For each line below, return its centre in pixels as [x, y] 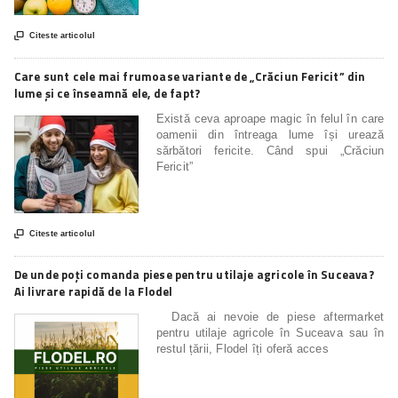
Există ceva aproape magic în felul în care [270, 118]
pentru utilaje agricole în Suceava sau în [270, 332]
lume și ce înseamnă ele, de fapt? [107, 93]
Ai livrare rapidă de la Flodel [93, 291]
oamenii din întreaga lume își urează [270, 134]
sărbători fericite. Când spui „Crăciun [270, 150]
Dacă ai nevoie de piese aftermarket [270, 316]
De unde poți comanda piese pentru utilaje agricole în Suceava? [194, 274]
